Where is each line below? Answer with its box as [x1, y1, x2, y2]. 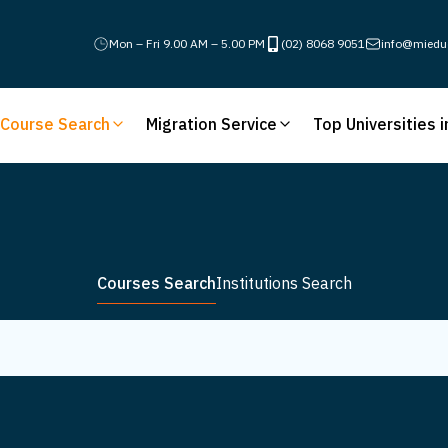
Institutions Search [215, 273, 352, 293]
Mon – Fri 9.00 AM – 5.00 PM [109, 36, 265, 51]
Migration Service [146, 114, 277, 134]
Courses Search [96, 273, 216, 293]
